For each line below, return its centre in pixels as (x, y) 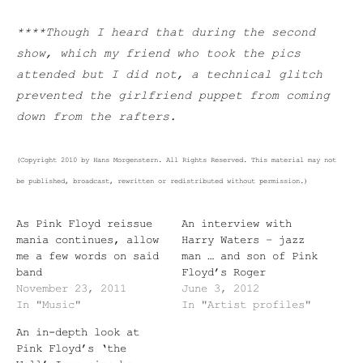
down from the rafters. (96, 117)
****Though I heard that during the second (166, 33)
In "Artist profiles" (246, 305)
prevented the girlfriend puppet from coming (173, 96)
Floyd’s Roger (224, 273)
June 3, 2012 (220, 289)
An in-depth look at (78, 333)
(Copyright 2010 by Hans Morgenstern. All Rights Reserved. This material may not (176, 161)
